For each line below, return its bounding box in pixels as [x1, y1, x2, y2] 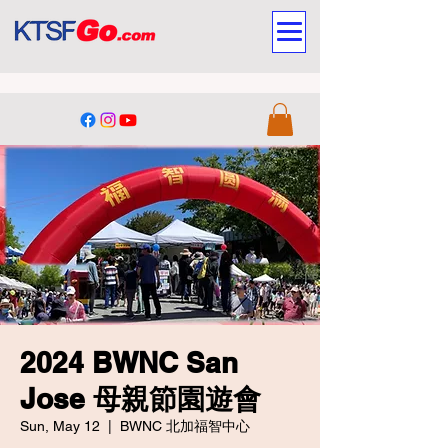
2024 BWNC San [20, 346, 238, 379]
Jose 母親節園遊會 [20, 382, 261, 415]
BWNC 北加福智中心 [120, 418, 250, 434]
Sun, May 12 [20, 418, 100, 434]
